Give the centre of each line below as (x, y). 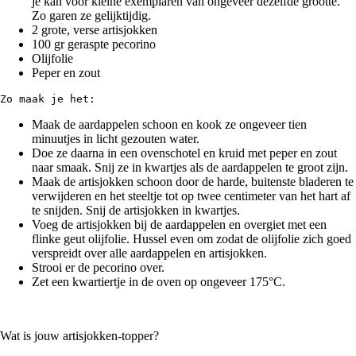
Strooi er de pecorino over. (98, 268)
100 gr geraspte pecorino (94, 44)
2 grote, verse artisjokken (95, 30)
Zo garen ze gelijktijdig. (91, 16)
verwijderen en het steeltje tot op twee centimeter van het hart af (191, 196)
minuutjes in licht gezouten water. (116, 139)
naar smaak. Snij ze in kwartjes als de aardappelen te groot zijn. (190, 168)
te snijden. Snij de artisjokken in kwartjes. (136, 211)
